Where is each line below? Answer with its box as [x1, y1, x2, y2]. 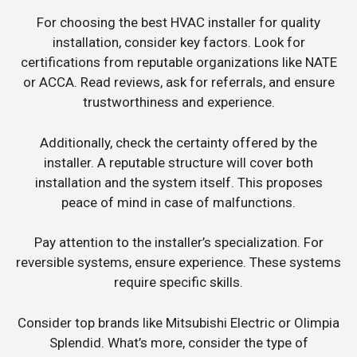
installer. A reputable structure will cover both [44, 154, 313, 171]
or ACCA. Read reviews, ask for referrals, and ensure [22, 74, 335, 91]
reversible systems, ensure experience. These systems [16, 254, 341, 271]
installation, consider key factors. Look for [52, 34, 305, 51]
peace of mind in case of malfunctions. [61, 194, 296, 210]
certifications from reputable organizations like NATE [20, 54, 337, 71]
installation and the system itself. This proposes [34, 174, 323, 190]
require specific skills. [114, 274, 243, 291]
